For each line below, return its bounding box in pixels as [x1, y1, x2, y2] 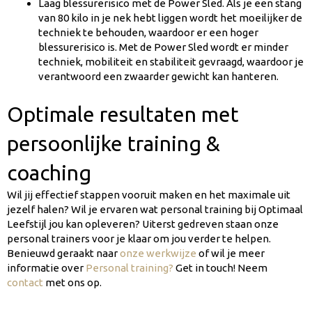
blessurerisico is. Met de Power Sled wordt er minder [38, 41, 288, 54]
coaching [7, 160, 91, 185]
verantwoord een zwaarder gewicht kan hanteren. [38, 70, 279, 83]
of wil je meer [196, 247, 265, 259]
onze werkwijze [120, 247, 196, 259]
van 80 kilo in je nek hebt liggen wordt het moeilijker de [38, 12, 302, 24]
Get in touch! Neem [173, 261, 267, 274]
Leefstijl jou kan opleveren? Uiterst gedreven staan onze [7, 217, 279, 230]
